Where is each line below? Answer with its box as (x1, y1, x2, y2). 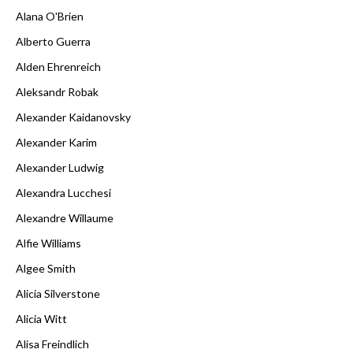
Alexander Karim (16, 135, 97, 149)
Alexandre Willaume (16, 210, 113, 225)
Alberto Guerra (16, 34, 91, 48)
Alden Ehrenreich (16, 59, 101, 73)
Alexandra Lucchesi (16, 185, 111, 199)
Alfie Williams (16, 236, 81, 250)
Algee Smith (16, 261, 76, 275)
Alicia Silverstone (16, 286, 100, 300)
